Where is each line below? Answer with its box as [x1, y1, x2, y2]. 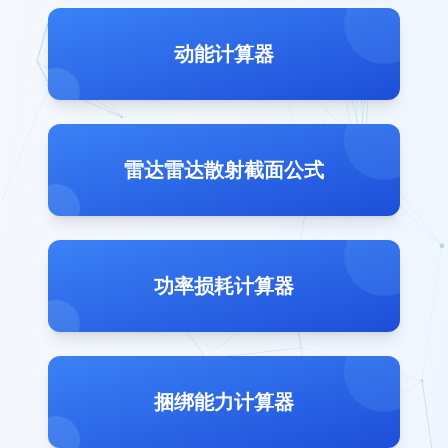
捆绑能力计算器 [154, 390, 294, 414]
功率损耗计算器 [154, 274, 294, 298]
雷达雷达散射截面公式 [124, 158, 324, 182]
